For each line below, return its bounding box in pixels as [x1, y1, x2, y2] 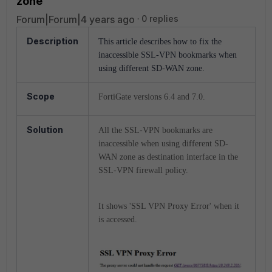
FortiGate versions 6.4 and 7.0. [98, 92, 205, 101]
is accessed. [98, 215, 137, 224]
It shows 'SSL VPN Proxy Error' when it [98, 202, 239, 211]
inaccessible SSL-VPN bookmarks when [98, 50, 237, 59]
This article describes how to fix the [98, 37, 222, 46]
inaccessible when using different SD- [98, 139, 228, 148]
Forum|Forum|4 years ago [16, 13, 135, 25]
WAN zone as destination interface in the [98, 152, 238, 161]
